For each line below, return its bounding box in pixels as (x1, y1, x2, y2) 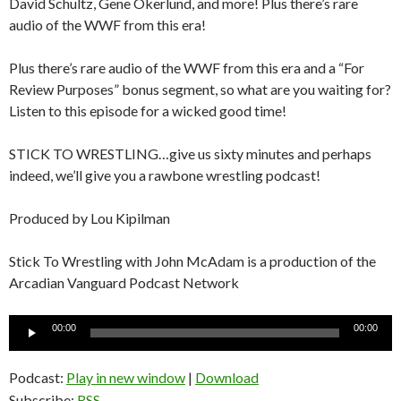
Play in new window (66, 368, 185, 386)
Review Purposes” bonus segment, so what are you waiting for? (9, 80, 391, 98)
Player (8, 337, 47, 354)
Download (195, 368, 259, 386)
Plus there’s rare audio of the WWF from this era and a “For (9, 58, 364, 76)
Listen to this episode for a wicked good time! (9, 101, 286, 119)
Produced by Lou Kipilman (9, 209, 170, 226)
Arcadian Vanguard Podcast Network (9, 273, 239, 291)
